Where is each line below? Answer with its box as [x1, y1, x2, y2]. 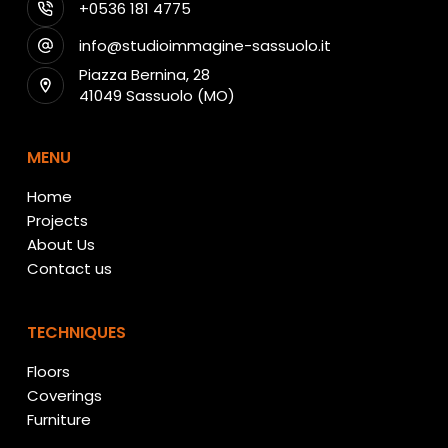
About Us [26, 234, 95, 256]
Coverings [26, 385, 102, 406]
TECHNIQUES [26, 321, 126, 345]
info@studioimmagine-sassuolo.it [79, 35, 332, 57]
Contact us [26, 258, 112, 280]
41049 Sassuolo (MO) [79, 85, 236, 107]
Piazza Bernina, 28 [79, 64, 211, 86]
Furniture [26, 409, 91, 430]
